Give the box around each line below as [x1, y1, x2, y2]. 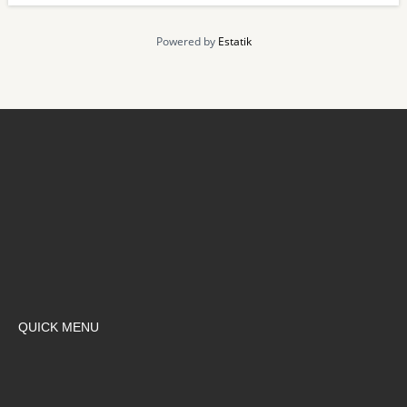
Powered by [155, 33, 218, 49]
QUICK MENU [18, 319, 99, 334]
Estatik [217, 33, 252, 49]
